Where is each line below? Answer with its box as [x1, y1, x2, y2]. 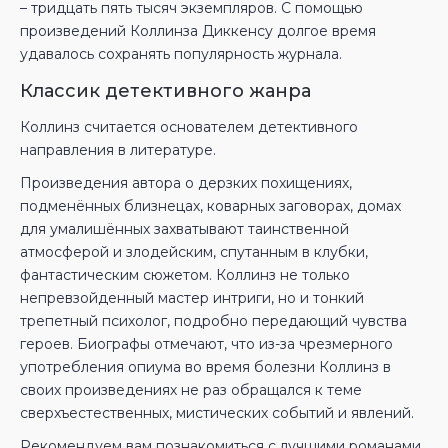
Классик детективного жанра [20, 80, 311, 102]
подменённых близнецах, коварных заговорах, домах [20, 197, 401, 215]
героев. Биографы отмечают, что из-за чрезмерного [20, 335, 393, 353]
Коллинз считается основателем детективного [20, 118, 358, 136]
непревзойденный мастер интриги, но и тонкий [20, 289, 364, 307]
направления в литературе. [20, 141, 216, 159]
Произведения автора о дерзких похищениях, [20, 174, 352, 192]
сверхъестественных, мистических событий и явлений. [20, 404, 414, 422]
